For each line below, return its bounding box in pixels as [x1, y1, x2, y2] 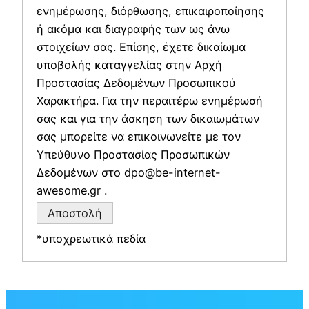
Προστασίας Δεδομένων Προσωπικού [37, 76, 236, 90]
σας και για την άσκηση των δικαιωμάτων [37, 112, 259, 126]
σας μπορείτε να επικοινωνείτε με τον [37, 130, 241, 144]
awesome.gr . [37, 183, 107, 198]
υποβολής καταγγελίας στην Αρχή [37, 58, 222, 72]
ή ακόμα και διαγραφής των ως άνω [37, 22, 230, 37]
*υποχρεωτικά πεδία [37, 232, 146, 246]
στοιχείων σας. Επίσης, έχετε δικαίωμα [37, 40, 246, 54]
